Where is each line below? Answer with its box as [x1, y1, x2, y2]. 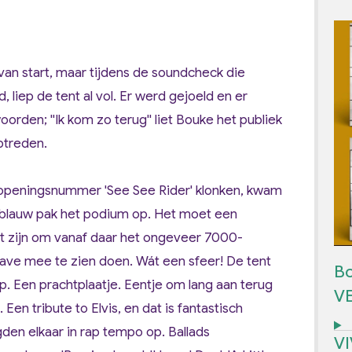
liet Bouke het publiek [155, 112, 282, 128]
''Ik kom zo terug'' [50, 112, 155, 128]
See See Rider [107, 182, 190, 199]
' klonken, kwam [190, 182, 282, 199]
